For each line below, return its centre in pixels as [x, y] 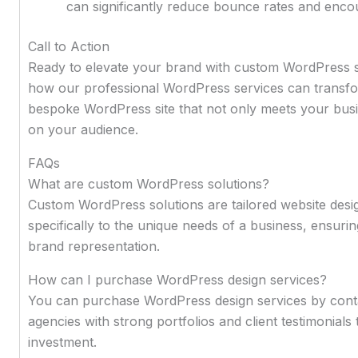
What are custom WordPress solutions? [148, 183]
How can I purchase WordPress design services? [177, 279]
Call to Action [68, 46]
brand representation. [93, 246]
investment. [62, 342]
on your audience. [83, 129]
